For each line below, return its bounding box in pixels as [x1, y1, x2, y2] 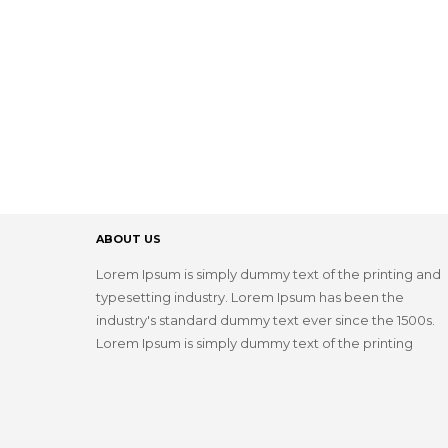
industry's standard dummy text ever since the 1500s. [95, 312, 435, 329]
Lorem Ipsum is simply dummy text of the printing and [95, 266, 441, 283]
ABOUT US [95, 231, 161, 246]
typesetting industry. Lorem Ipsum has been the [95, 289, 404, 306]
